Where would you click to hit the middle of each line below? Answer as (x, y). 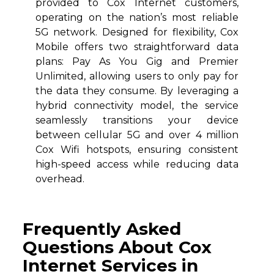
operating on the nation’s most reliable (137, 18)
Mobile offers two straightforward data (137, 47)
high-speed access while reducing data (137, 165)
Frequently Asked (102, 229)
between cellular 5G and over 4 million (137, 135)
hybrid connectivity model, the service (137, 106)
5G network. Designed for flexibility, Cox (137, 32)
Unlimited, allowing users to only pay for (137, 76)
